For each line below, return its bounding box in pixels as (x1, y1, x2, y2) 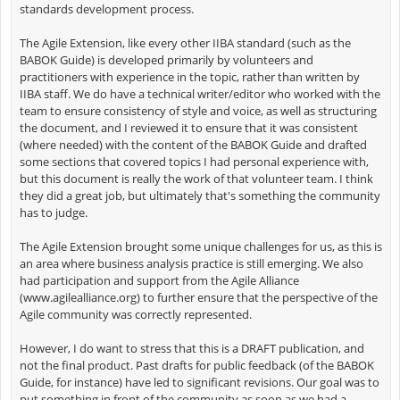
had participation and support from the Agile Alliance (19, 272, 299, 289)
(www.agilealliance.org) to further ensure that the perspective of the (19, 289, 378, 306)
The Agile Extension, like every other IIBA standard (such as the (19, 35, 351, 52)
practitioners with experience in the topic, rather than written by (19, 69, 360, 86)
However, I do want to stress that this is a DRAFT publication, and (19, 340, 364, 357)
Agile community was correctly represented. (19, 306, 252, 323)
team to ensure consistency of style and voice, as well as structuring (19, 103, 377, 120)
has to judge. (19, 204, 87, 221)
